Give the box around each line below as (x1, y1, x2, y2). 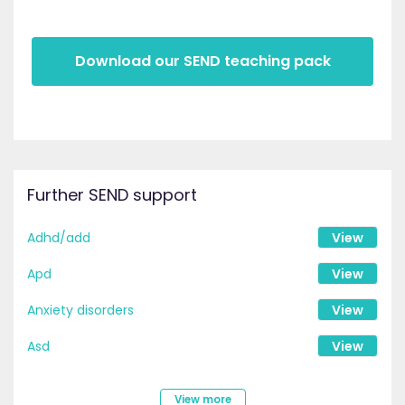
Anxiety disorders (27, 300, 134, 319)
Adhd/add (27, 228, 90, 247)
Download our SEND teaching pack (74, 51, 331, 72)
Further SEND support (27, 184, 197, 207)
